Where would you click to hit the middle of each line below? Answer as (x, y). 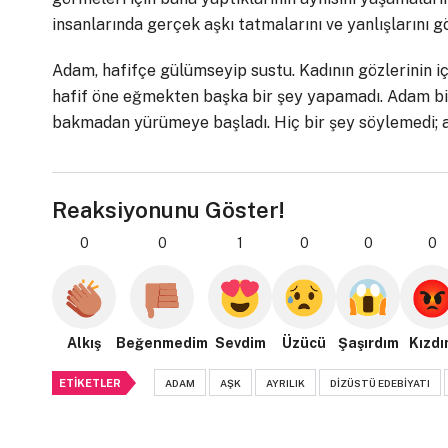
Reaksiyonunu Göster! (168, 210)
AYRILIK (285, 383)
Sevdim (240, 343)
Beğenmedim (162, 343)
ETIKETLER (90, 383)
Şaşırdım (368, 343)
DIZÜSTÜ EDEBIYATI (380, 383)
